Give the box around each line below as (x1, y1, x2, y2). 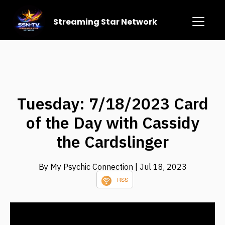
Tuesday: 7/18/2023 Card (17, 93, 208, 115)
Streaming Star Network (53, 16, 158, 28)
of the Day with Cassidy (26, 112, 199, 134)
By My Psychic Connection (38, 162, 135, 172)
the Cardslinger (56, 131, 169, 153)
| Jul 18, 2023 (135, 162, 187, 172)
